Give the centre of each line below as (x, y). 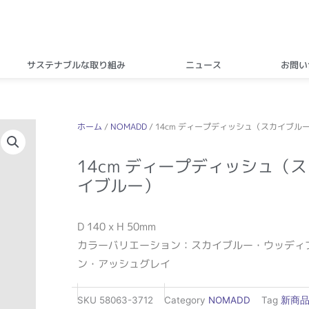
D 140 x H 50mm (117, 226)
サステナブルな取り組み (77, 64)
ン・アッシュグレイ (124, 263)
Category (185, 300)
